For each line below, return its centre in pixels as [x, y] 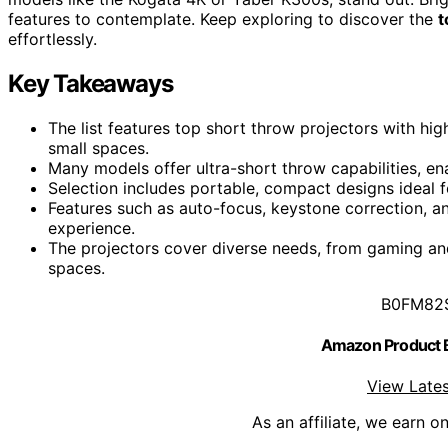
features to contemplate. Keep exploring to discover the [223, 18]
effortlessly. [52, 38]
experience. [91, 227]
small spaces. [98, 147]
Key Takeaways [90, 83]
